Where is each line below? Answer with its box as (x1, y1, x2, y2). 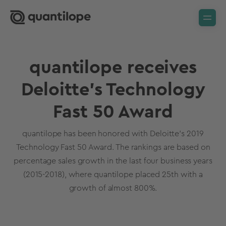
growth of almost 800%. (69, 184, 157, 192)
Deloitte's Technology (21, 81, 205, 99)
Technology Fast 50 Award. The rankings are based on (16, 143, 210, 151)
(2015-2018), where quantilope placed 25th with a (23, 171, 203, 179)
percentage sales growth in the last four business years (14, 157, 212, 165)
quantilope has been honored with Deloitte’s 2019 (22, 130, 204, 138)
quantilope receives (29, 59, 197, 77)
